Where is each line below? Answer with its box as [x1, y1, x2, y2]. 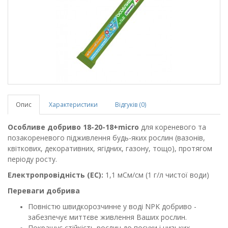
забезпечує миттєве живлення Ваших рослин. [28, 212, 187, 222]
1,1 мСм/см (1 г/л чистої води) [103, 170, 209, 180]
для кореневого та [139, 122, 206, 132]
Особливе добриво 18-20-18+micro [8, 122, 139, 132]
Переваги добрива [8, 186, 80, 195]
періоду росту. [8, 154, 57, 164]
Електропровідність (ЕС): [8, 170, 103, 180]
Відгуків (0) [115, 100, 146, 109]
